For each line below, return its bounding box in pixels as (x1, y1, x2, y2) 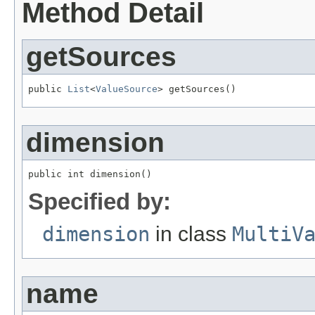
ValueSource (96, 83, 157, 94)
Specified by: (28, 188, 171, 215)
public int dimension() (28, 169, 152, 180)
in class (150, 222, 232, 246)
